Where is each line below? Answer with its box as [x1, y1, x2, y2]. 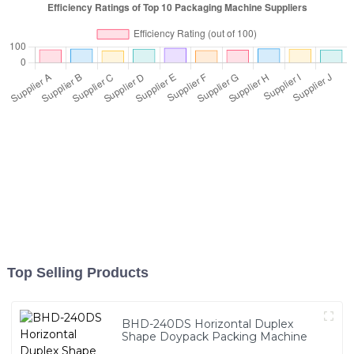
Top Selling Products [6, 265, 149, 281]
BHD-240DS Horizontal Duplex [122, 317, 294, 332]
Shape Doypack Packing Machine [122, 330, 308, 345]
